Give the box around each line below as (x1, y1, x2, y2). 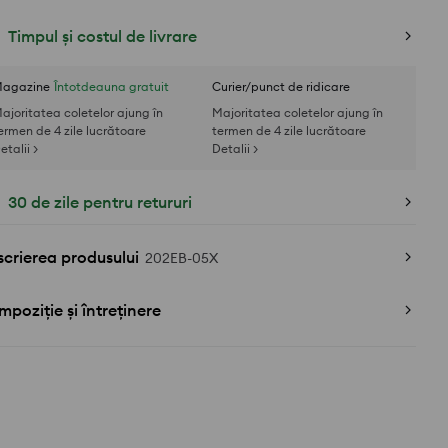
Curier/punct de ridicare (212, 79, 350, 94)
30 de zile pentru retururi (8, 192, 192, 212)
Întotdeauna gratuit (54, 79, 169, 94)
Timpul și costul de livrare (8, 26, 197, 46)
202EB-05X (145, 249, 218, 267)
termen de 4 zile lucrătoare (212, 123, 366, 138)
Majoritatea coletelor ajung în (212, 105, 383, 120)
